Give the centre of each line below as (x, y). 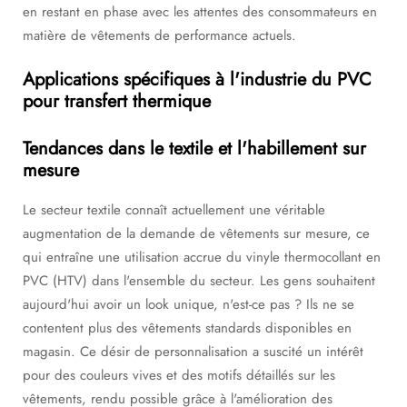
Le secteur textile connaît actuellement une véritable (174, 210)
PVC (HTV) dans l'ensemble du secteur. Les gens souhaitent (199, 281)
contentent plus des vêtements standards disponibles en (187, 328)
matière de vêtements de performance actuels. (159, 35)
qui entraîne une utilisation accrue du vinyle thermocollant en (202, 257)
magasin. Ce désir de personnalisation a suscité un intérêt (193, 352)
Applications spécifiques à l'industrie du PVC (197, 79)
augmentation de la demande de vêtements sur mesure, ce (196, 233)
